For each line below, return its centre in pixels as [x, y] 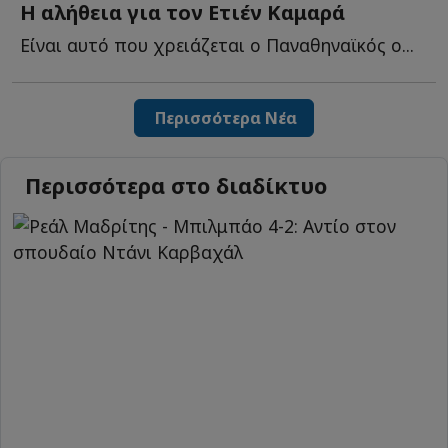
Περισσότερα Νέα [224, 118]
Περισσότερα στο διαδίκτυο [176, 185]
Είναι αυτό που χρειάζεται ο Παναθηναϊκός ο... [217, 45]
